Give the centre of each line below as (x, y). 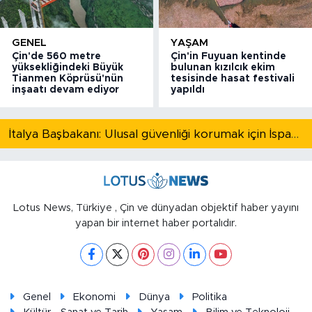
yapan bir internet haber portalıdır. (156, 223)
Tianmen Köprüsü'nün (68, 79)
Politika (210, 297)
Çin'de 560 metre (56, 57)
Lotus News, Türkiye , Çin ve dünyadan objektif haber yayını (156, 208)
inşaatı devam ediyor (65, 90)
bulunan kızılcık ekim (223, 68)
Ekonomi (95, 297)
